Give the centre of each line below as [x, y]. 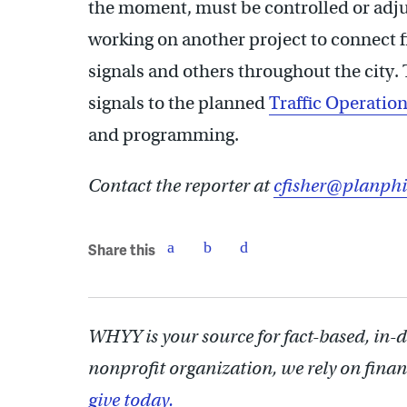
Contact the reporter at [181, 185]
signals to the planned [179, 103]
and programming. [165, 134]
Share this [122, 249]
